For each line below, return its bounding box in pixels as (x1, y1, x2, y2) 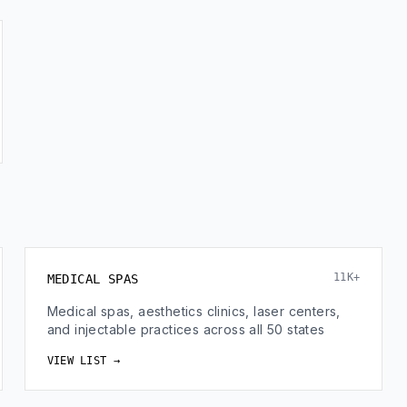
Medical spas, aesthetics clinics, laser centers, (46, 303, 341, 319)
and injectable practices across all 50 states (46, 322, 325, 337)
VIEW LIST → (46, 354, 120, 367)
